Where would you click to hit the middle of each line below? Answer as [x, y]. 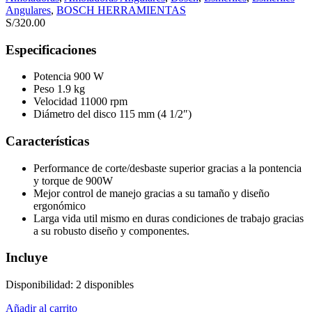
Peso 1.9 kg [59, 89]
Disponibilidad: [39, 285]
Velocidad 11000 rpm [80, 102]
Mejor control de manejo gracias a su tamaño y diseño [151, 193]
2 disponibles [105, 285]
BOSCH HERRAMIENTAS [121, 10]
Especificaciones [51, 49]
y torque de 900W [73, 180]
